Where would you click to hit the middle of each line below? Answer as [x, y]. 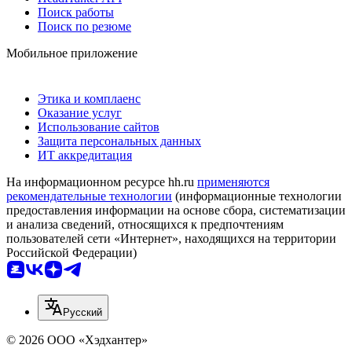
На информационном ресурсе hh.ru [102, 181]
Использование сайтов [99, 126]
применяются [233, 181]
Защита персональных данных [119, 141]
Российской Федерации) [71, 252]
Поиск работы [76, 12]
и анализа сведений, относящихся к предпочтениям [145, 224]
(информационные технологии [257, 196]
